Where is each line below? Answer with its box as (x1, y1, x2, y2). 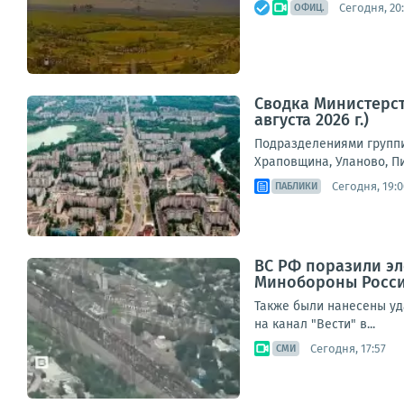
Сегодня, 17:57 (310, 341, 386, 355)
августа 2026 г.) (254, 110, 369, 130)
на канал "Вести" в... (254, 317, 375, 332)
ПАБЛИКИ (275, 180, 317, 192)
